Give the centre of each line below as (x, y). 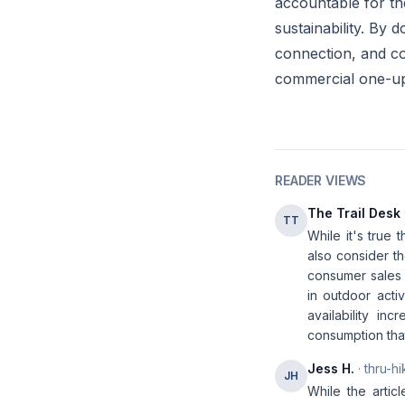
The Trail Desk (354, 213)
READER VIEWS (321, 180)
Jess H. (331, 368)
